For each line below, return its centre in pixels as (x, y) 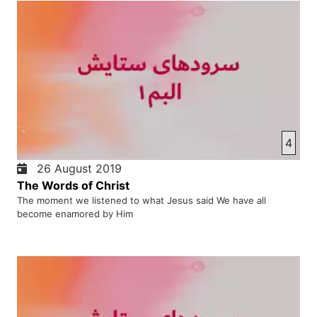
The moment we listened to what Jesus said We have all (142, 200)
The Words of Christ (73, 185)
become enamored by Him (75, 213)
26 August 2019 (76, 168)
